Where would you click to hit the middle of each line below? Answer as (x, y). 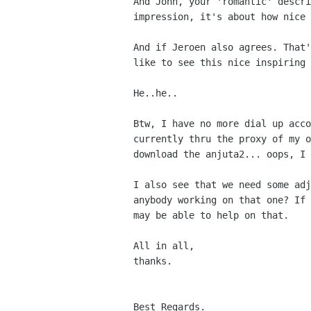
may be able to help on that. (211, 216)
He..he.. (158, 93)
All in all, (164, 246)
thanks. (155, 261)
